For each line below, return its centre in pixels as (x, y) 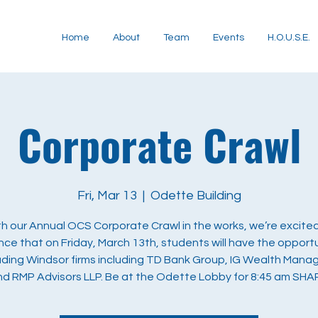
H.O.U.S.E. (289, 38)
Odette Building (196, 195)
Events (229, 38)
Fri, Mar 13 (107, 195)
